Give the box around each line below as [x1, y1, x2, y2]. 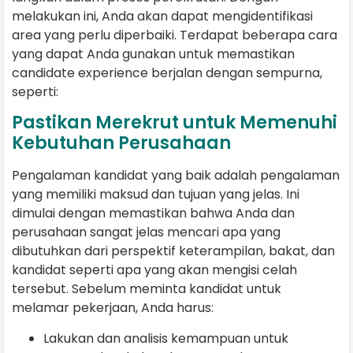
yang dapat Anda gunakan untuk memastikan [12, 44, 295, 63]
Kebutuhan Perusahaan [12, 131, 231, 156]
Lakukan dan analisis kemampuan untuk [43, 329, 288, 347]
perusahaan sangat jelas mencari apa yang [12, 223, 281, 242]
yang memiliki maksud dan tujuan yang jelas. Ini [12, 185, 299, 204]
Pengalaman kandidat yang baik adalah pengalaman [12, 166, 340, 185]
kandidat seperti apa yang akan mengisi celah [12, 261, 297, 280]
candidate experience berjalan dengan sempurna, [12, 63, 322, 82]
